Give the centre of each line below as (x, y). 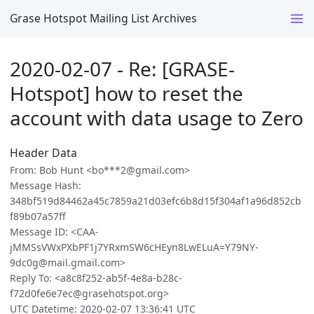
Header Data (43, 153)
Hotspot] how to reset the (127, 93)
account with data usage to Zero (157, 117)
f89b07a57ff (38, 217)
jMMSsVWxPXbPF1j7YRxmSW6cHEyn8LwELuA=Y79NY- (134, 247)
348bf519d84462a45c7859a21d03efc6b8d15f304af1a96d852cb (156, 201)
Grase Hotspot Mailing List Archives (103, 18)
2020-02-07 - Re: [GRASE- (122, 68)
